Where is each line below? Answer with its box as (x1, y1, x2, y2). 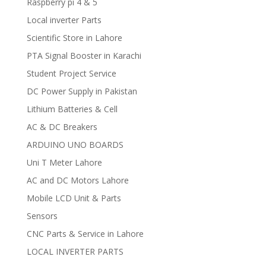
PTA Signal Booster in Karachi (26, 50, 141, 62)
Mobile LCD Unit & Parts (26, 192, 121, 204)
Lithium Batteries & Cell (26, 103, 118, 115)
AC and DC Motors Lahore (26, 175, 129, 186)
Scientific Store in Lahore (26, 32, 122, 44)
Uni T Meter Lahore (26, 157, 102, 169)
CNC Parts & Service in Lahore (26, 228, 144, 240)
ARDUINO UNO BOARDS (26, 139, 123, 151)
